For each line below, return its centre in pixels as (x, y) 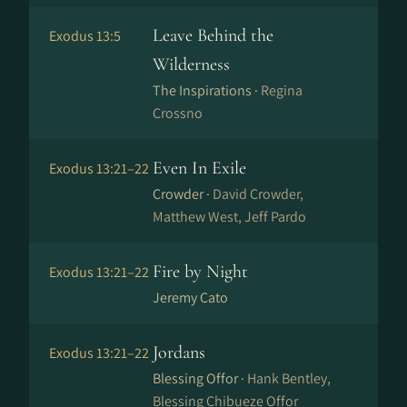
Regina (282, 90)
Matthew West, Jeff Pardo (229, 217)
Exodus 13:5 (85, 36)
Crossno (178, 113)
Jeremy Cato (190, 298)
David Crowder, (258, 194)
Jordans (179, 352)
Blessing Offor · (200, 378)
